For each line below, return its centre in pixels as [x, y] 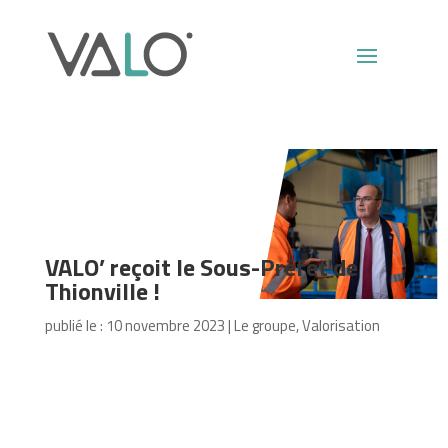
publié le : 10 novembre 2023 [134, 325]
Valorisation [340, 325]
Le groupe [264, 325]
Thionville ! [102, 291]
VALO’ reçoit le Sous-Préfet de [201, 267]
